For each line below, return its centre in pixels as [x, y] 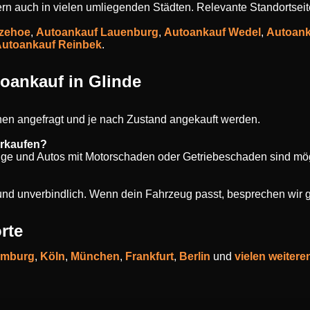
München [95, 256]
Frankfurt [149, 256]
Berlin [195, 256]
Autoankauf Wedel [212, 32]
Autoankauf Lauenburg [97, 32]
